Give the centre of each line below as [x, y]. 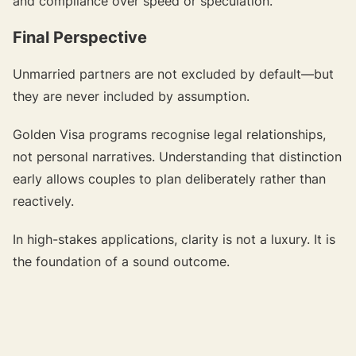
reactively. [43, 201]
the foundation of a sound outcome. [121, 261]
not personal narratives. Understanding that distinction [177, 156]
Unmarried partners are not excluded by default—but [173, 74]
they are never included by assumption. [131, 96]
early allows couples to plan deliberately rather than [169, 178]
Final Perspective [80, 37]
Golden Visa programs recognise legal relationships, [169, 134]
